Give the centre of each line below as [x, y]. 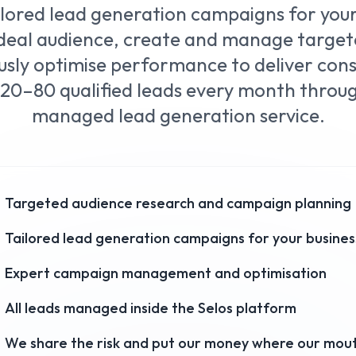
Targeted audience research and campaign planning [178, 203]
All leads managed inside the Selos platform [150, 308]
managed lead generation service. [178, 115]
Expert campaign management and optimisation [165, 273]
